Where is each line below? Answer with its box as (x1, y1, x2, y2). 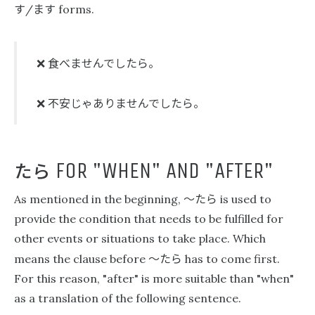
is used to (217, 192, 271, 206)
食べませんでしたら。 (48, 54, 160, 71)
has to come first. (182, 252, 280, 266)
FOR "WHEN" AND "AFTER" (51, 157, 274, 184)
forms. (56, 2, 94, 16)
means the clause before (14, 252, 148, 266)
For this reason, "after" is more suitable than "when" (14, 271, 294, 285)
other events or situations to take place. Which (14, 231, 266, 245)
